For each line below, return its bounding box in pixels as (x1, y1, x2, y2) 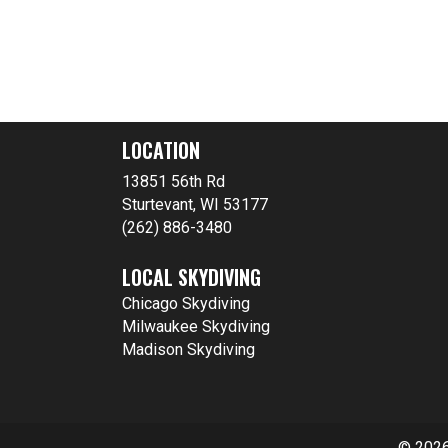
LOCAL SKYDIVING (122, 262, 261, 293)
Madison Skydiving (122, 340, 255, 360)
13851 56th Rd (122, 172, 225, 192)
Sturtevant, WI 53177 (122, 195, 268, 215)
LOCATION (122, 135, 200, 166)
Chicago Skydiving (122, 294, 250, 314)
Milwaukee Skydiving (122, 317, 270, 337)
